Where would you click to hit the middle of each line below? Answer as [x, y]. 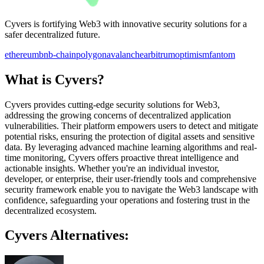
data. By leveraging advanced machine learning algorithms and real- [131, 147]
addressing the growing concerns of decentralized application [118, 115]
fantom [222, 54]
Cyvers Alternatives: [67, 235]
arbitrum [159, 54]
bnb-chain [57, 54]
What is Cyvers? [55, 79]
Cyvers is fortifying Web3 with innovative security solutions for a [126, 24]
